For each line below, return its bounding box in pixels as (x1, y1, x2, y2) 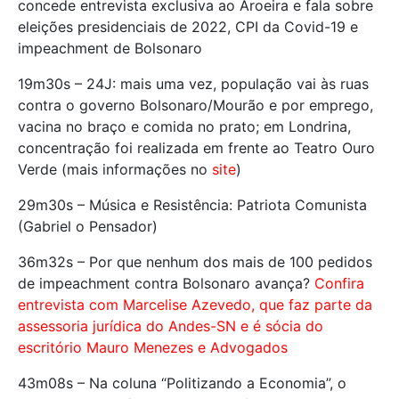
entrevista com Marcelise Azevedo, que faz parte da (18, 295, 372, 313)
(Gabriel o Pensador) (18, 216, 158, 235)
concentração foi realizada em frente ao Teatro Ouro (18, 138, 375, 157)
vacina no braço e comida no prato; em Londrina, (18, 117, 351, 135)
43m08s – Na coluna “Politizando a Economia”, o (18, 373, 346, 392)
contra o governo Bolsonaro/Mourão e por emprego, (18, 95, 373, 114)
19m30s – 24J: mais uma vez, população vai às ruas (18, 74, 369, 93)
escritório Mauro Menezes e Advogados (18, 338, 288, 356)
